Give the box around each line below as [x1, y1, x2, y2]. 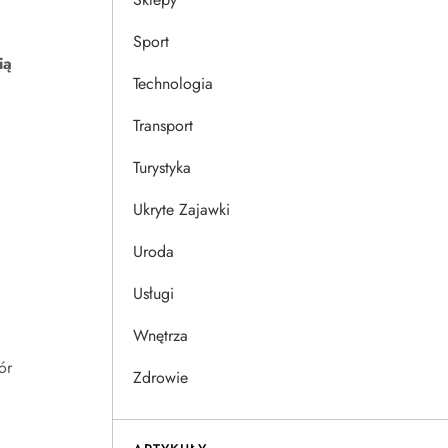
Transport [133, 114, 193, 137]
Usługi [133, 282, 174, 305]
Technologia [133, 72, 213, 95]
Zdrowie [133, 366, 188, 389]
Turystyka [133, 156, 191, 179]
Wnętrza [133, 324, 188, 347]
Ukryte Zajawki [133, 198, 230, 221]
